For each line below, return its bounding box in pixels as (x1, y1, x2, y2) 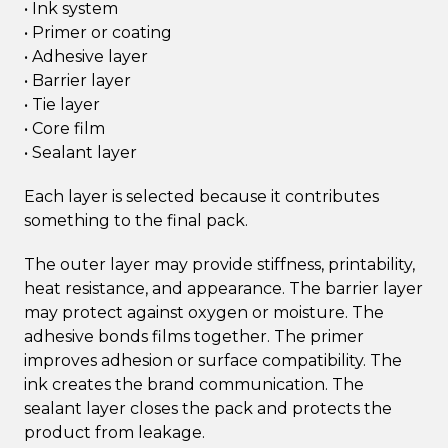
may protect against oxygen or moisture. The (24, 302, 384, 322)
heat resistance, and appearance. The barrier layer (24, 278, 423, 298)
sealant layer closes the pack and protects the (24, 398, 392, 418)
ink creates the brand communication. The (24, 374, 364, 394)
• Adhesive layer (24, 46, 148, 66)
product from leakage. (24, 422, 205, 442)
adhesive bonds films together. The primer (24, 326, 364, 346)
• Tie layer (24, 94, 100, 114)
